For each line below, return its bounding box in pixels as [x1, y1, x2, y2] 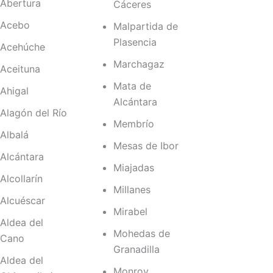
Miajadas [113, 161, 154, 174]
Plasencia [113, 36, 157, 49]
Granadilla [113, 243, 160, 256]
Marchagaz [113, 58, 165, 71]
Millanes [113, 183, 151, 196]
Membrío [113, 118, 154, 130]
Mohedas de [113, 227, 170, 240]
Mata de [113, 80, 151, 93]
